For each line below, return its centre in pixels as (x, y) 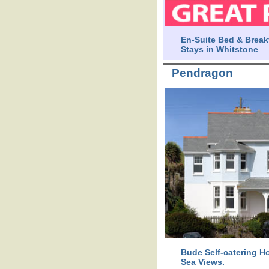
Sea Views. (202, 261)
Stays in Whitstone (219, 49)
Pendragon (202, 73)
